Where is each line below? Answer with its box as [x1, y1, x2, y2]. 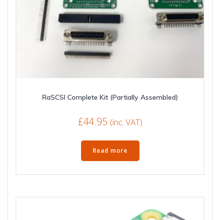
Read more [92, 146, 128, 155]
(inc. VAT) [110, 116, 142, 128]
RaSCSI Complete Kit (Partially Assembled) [42, 92, 178, 102]
